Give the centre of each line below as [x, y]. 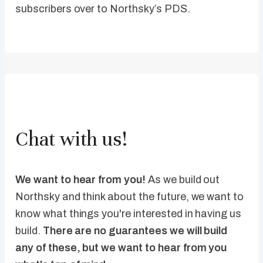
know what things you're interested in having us [129, 214]
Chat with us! [71, 139]
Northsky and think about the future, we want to [130, 197]
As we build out [184, 180]
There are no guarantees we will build [135, 231]
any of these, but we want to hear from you [121, 248]
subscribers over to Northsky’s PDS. [103, 9]
